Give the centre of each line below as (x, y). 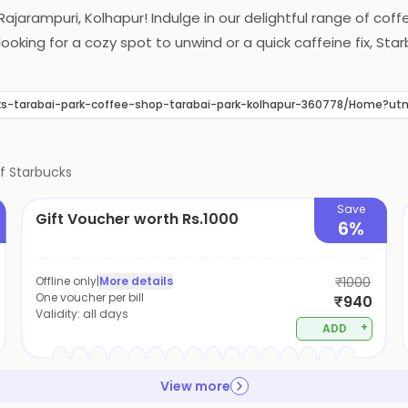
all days (105, 314)
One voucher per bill (89, 297)
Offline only (66, 281)
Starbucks (41, 172)
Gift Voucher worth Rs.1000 (137, 219)
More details (136, 281)
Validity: (59, 314)
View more (195, 386)
